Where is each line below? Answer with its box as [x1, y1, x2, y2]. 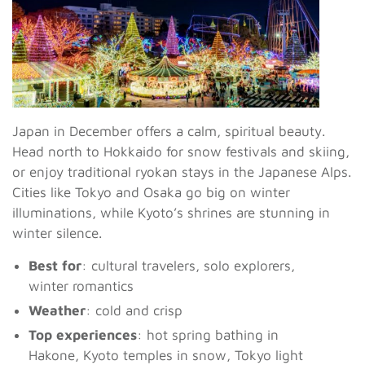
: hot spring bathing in [137, 326, 279, 343]
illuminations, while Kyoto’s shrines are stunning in [12, 204, 330, 221]
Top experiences [29, 326, 137, 343]
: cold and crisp [86, 301, 182, 319]
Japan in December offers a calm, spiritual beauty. [12, 122, 325, 139]
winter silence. [12, 224, 102, 241]
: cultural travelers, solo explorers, [81, 257, 295, 274]
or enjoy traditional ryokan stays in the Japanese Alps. [12, 163, 351, 180]
